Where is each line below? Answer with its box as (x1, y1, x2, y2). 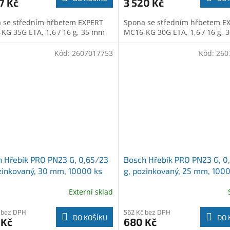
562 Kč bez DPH (123, 207, 170, 216)
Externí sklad (68, 187, 113, 197)
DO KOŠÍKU (72, 213, 107, 222)
